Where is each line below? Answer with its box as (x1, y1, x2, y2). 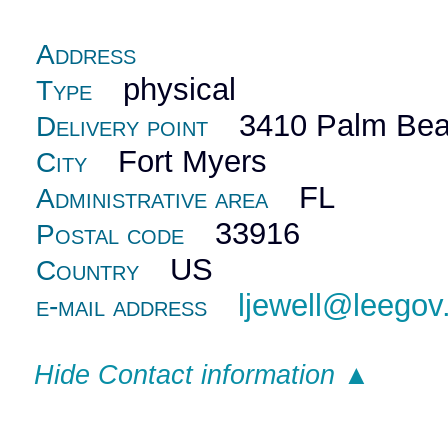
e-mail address (36, 290, 208, 322)
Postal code (36, 218, 185, 250)
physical (92, 71, 237, 107)
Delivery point (36, 110, 209, 142)
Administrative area (36, 182, 269, 214)
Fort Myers (87, 143, 268, 179)
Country (36, 254, 140, 286)
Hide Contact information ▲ (33, 359, 370, 390)
